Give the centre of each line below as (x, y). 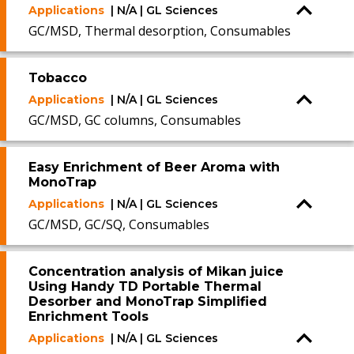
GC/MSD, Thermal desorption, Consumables (160, 31)
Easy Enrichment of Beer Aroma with (154, 167)
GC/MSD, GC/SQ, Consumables (119, 224)
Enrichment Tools (88, 316)
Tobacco (58, 78)
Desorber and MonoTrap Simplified (148, 301)
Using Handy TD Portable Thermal (145, 286)
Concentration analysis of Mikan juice (156, 271)
